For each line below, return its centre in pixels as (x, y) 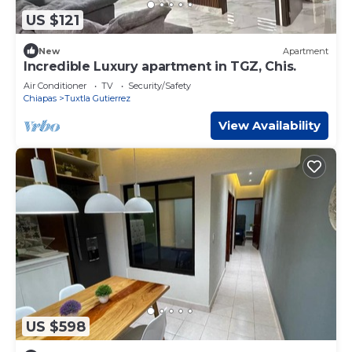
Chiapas (40, 99)
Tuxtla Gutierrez (97, 99)
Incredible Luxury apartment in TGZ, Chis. (160, 67)
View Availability (269, 126)
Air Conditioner (55, 86)
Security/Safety (159, 86)
